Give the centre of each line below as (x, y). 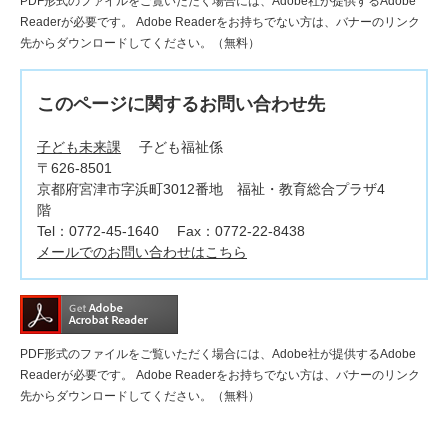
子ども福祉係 (181, 147)
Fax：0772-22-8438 (241, 231)
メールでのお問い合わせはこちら (142, 252)
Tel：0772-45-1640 (98, 231)
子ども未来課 (79, 147)
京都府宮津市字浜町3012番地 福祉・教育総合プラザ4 (211, 189)
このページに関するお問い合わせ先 (181, 104)
